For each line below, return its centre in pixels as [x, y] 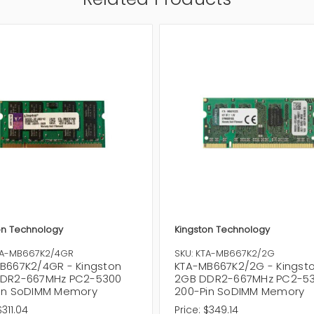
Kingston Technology [223, 229]
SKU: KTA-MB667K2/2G [225, 253]
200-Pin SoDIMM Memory [240, 291]
